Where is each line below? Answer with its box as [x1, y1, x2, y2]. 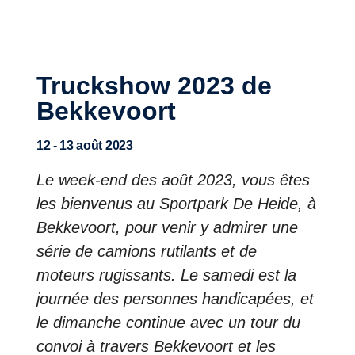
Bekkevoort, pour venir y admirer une [36, 219, 298, 236]
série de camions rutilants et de [36, 242, 257, 260]
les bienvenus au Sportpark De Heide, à [36, 195, 316, 212]
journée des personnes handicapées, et [36, 290, 314, 307]
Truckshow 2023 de [36, 71, 51, 100]
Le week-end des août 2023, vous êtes [36, 171, 310, 189]
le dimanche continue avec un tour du [36, 314, 300, 331]
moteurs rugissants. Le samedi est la [36, 266, 296, 284]
